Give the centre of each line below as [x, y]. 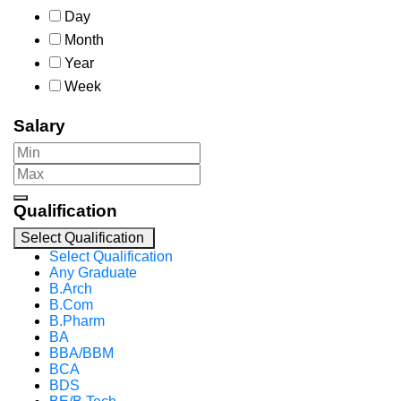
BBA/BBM [81, 353]
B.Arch [71, 289]
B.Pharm [77, 321]
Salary [39, 126]
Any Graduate [93, 273]
